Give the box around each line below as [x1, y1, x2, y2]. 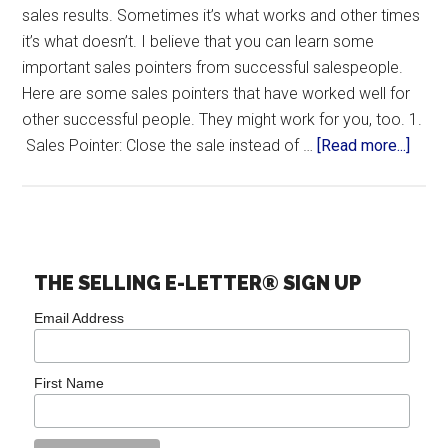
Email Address [34, 310, 125, 326]
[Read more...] [317, 136, 411, 155]
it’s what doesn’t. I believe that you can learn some [22, 32, 375, 51]
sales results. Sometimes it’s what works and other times [22, 6, 421, 25]
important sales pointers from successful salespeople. [22, 58, 404, 77]
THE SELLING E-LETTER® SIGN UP [34, 272, 362, 295]
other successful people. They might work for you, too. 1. [22, 110, 423, 129]
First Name [34, 374, 105, 391]
